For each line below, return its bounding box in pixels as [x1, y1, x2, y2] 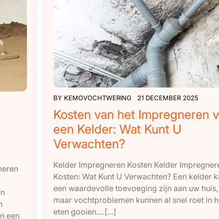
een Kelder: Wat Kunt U [53, 121, 181, 136]
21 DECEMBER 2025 [137, 93, 198, 102]
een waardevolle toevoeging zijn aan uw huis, [53, 183, 218, 193]
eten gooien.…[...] [53, 206, 116, 217]
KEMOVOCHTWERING [64, 93, 131, 102]
